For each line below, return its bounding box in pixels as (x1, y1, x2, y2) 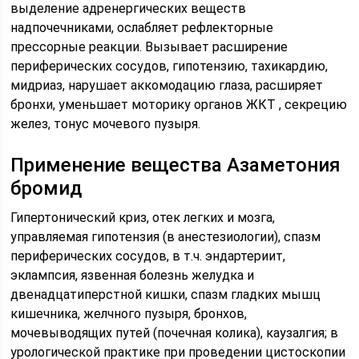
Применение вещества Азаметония (10, 154, 341, 176)
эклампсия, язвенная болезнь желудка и (10, 268, 255, 283)
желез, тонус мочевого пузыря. (10, 116, 201, 131)
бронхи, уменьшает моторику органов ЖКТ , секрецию (10, 97, 348, 112)
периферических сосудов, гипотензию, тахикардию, (10, 58, 329, 74)
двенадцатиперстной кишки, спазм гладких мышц (10, 287, 321, 302)
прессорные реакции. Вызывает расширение (10, 39, 288, 54)
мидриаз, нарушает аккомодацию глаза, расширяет (10, 78, 324, 93)
